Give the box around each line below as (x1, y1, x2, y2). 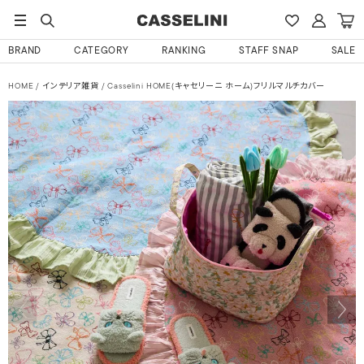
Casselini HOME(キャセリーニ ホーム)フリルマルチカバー (105, 82, 325, 91)
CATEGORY (74, 46, 130, 56)
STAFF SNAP (239, 46, 299, 56)
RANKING (162, 46, 207, 56)
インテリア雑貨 (41, 82, 99, 91)
